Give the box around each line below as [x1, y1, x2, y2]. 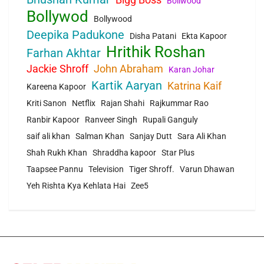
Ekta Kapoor [181, 31, 227, 41]
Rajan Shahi [101, 98, 144, 108]
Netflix [72, 98, 95, 108]
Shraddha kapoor [93, 148, 156, 158]
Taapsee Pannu [27, 164, 83, 174]
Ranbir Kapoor [27, 115, 80, 125]
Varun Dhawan [180, 164, 235, 174]
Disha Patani [130, 31, 176, 41]
